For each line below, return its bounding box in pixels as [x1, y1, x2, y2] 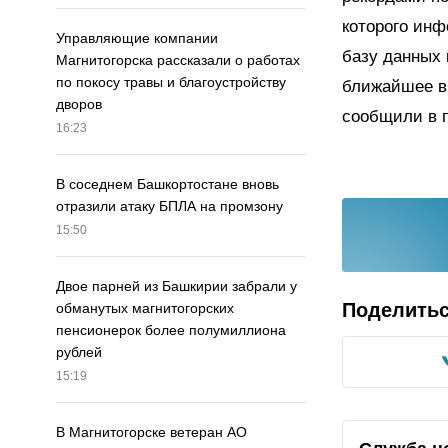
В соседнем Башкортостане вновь [56, 176, 279, 193]
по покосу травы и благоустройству [56, 74, 286, 91]
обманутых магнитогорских [56, 300, 234, 317]
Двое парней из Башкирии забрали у [56, 278, 297, 295]
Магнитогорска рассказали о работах [56, 52, 300, 69]
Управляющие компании [56, 30, 218, 47]
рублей [56, 344, 102, 361]
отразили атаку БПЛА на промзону [56, 198, 283, 215]
